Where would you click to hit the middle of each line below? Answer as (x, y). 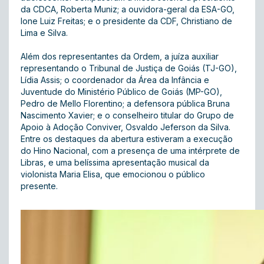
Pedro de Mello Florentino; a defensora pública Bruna (125, 103)
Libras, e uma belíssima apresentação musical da (115, 162)
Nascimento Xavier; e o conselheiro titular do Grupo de (127, 115)
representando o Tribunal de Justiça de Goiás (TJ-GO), (129, 68)
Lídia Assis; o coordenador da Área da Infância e (115, 80)
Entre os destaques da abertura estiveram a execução (127, 139)
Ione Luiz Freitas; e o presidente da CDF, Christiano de (126, 21)
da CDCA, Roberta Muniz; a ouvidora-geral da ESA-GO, (128, 9)
